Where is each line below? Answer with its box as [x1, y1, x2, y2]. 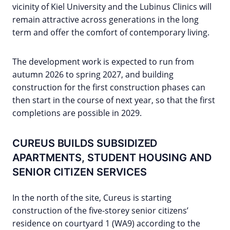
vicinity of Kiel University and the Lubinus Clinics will [12, 1, 212, 13]
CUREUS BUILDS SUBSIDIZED [12, 137, 158, 150]
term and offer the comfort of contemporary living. [12, 27, 209, 39]
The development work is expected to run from [12, 56, 194, 68]
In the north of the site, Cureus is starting [12, 192, 171, 204]
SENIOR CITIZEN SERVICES [12, 166, 147, 179]
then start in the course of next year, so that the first [12, 94, 215, 106]
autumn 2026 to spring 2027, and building [12, 69, 174, 81]
